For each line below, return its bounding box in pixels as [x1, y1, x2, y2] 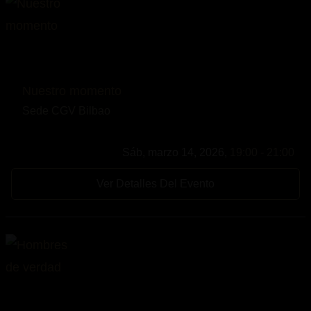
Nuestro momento [22, 83, 121, 98]
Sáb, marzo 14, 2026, [122, 146, 230, 158]
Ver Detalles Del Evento [96, 177, 215, 190]
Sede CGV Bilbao [22, 104, 110, 117]
